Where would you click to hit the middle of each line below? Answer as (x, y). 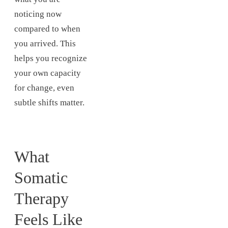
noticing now (38, 14)
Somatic (41, 177)
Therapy (41, 198)
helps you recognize (51, 58)
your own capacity (48, 73)
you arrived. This (45, 43)
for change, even (44, 88)
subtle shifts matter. (49, 102)
